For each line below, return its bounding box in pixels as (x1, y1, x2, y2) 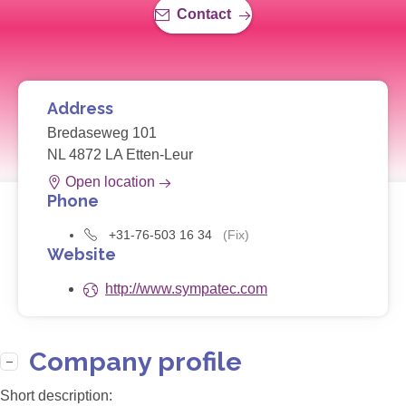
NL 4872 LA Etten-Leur (47, 147, 193, 163)
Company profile (29, 346, 242, 378)
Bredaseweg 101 (47, 125, 157, 141)
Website (47, 245, 116, 265)
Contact (177, 6, 231, 23)
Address (47, 99, 113, 119)
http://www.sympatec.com (105, 281, 267, 297)
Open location (65, 174, 155, 190)
